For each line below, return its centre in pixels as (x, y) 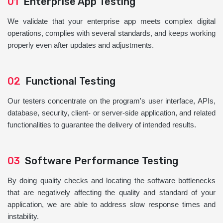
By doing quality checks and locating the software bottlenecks (111, 181)
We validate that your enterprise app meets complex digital (111, 21)
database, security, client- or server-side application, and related (111, 113)
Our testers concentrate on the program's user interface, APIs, (111, 101)
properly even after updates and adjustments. (81, 45)
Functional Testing (68, 81)
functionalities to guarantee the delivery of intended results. (102, 125)
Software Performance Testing (99, 161)
